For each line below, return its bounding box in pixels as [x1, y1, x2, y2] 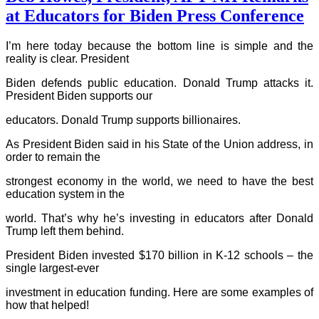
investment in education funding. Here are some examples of [6, 286, 313, 298]
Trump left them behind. [6, 224, 124, 237]
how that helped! [6, 298, 89, 311]
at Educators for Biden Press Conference [6, 6, 304, 25]
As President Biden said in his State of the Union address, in [6, 137, 313, 150]
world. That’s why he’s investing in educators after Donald [6, 211, 313, 224]
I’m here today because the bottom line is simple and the [6, 39, 313, 52]
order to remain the [6, 150, 100, 163]
